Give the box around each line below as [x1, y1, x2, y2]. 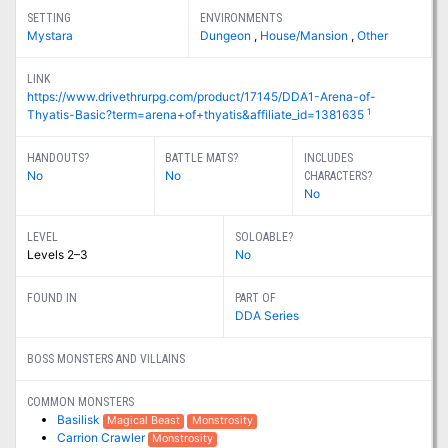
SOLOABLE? [234, 230, 293, 245]
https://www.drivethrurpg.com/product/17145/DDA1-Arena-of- [26, 89, 376, 105]
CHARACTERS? [304, 169, 373, 184]
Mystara [26, 28, 73, 44]
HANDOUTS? [26, 151, 89, 166]
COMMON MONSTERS [26, 395, 134, 410]
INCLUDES [304, 151, 354, 166]
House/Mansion [260, 28, 352, 44]
